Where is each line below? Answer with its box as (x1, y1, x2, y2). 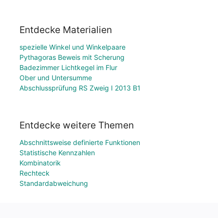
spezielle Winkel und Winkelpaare (19, 43, 126, 52)
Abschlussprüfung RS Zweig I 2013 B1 (19, 84, 141, 92)
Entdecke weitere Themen (19, 119, 134, 131)
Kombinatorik (19, 159, 61, 167)
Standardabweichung (19, 179, 88, 187)
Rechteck (19, 169, 50, 177)
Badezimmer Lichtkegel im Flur (19, 63, 117, 72)
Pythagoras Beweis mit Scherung (19, 53, 125, 62)
